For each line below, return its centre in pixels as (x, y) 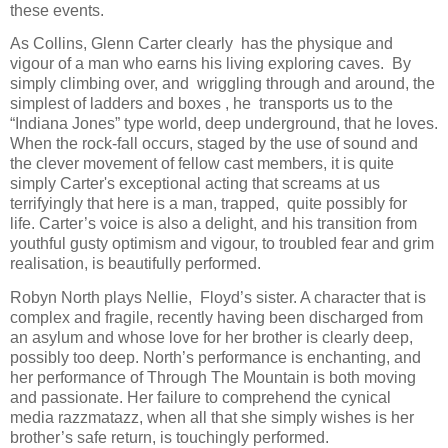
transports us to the (326, 104)
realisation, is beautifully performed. (135, 264)
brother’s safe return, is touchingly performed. (169, 437)
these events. (57, 11)
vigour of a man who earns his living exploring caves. (199, 64)
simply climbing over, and (101, 84)
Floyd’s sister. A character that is (313, 297)
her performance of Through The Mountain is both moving (213, 377)
